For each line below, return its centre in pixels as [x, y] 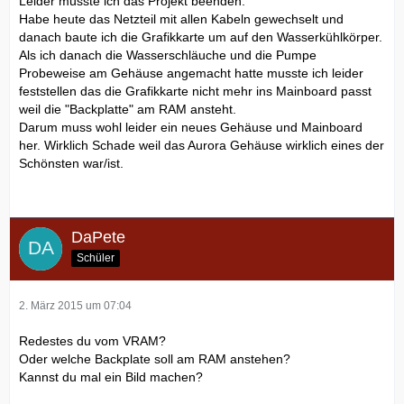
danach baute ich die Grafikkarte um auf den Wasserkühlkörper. [201, 37]
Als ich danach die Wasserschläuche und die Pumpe [168, 55]
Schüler [96, 257]
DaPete [98, 238]
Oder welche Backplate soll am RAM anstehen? [155, 359]
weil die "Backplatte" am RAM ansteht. [128, 110]
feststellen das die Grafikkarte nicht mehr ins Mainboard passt [195, 92]
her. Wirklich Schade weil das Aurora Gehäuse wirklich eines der [202, 146]
